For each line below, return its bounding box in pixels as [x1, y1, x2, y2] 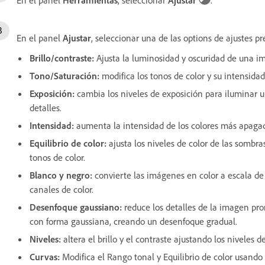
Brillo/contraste [30, 51, 92, 64]
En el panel [17, 31, 63, 44]
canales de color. [30, 183, 93, 195]
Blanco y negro [30, 169, 90, 181]
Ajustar [63, 31, 91, 44]
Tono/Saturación [30, 69, 97, 82]
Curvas [30, 250, 57, 263]
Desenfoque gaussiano [30, 201, 119, 213]
